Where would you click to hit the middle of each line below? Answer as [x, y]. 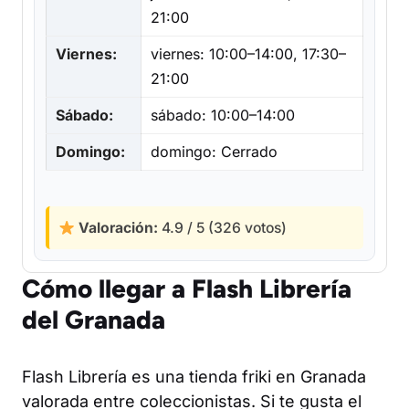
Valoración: [116, 228]
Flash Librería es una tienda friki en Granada [194, 377]
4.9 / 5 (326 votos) [222, 228]
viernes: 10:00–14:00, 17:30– [248, 54]
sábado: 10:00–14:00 [223, 115]
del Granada [94, 320]
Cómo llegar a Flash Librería [187, 288]
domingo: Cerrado [214, 152]
